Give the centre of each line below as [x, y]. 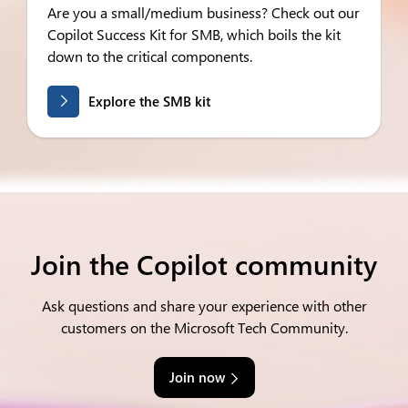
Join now [197, 377]
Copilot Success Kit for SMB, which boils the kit [194, 34]
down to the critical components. [150, 56]
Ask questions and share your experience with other [204, 306]
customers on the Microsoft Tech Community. [204, 327]
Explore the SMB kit [149, 101]
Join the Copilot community [204, 264]
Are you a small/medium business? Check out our [204, 12]
